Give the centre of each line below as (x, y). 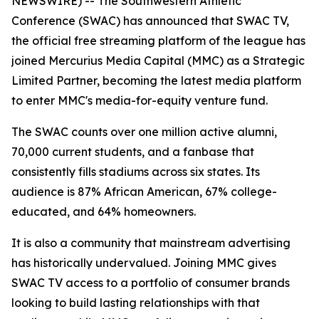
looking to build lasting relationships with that (136, 303)
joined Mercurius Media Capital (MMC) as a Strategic (158, 61)
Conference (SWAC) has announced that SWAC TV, (150, 21)
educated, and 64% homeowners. (104, 211)
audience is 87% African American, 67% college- (144, 192)
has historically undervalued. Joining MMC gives (144, 263)
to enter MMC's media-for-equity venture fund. (140, 100)
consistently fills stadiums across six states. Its (136, 172)
